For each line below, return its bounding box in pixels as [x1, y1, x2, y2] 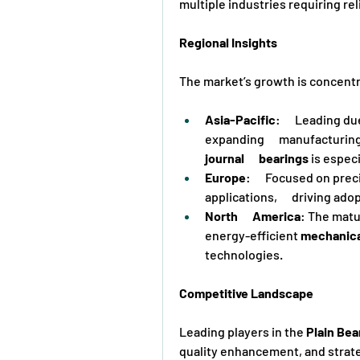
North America [205, 207, 301, 223]
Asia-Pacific [205, 111, 276, 127]
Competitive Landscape [179, 284, 313, 301]
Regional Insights [179, 34, 277, 50]
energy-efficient [205, 227, 301, 243]
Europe [205, 169, 246, 185]
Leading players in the [179, 323, 306, 339]
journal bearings [205, 149, 309, 166]
